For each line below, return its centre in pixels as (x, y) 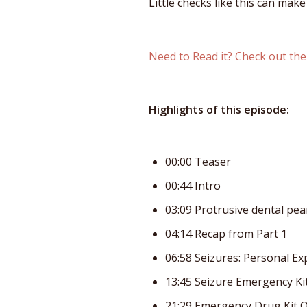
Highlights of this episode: (219, 109)
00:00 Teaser (198, 161)
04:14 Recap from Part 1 (226, 233)
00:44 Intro (193, 185)
